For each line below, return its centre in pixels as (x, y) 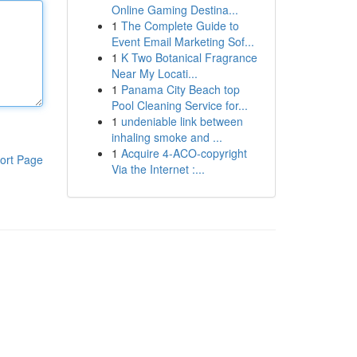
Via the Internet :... (158, 169)
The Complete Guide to (180, 25)
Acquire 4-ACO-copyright (184, 153)
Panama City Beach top (180, 89)
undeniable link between (182, 121)
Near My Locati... (154, 73)
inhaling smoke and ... (167, 137)
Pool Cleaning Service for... (179, 105)
